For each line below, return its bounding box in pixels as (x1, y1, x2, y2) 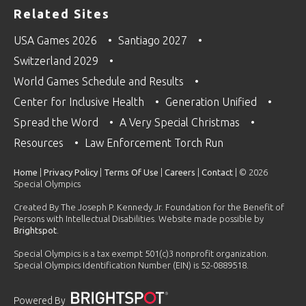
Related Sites (14, 7, 110, 21)
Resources (14, 137, 66, 150)
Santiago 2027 (118, 34, 190, 47)
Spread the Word (14, 116, 101, 129)
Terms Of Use (104, 167, 158, 178)
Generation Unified (165, 96, 260, 109)
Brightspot (14, 225, 57, 236)
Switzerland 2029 (14, 55, 101, 68)
